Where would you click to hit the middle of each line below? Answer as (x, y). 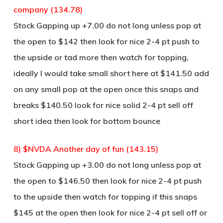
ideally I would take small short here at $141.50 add (111, 73)
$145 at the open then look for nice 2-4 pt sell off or (110, 213)
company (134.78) (48, 9)
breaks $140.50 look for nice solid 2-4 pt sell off (103, 105)
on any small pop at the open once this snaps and (106, 89)
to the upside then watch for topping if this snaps (105, 197)
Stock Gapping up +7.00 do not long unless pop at (107, 25)
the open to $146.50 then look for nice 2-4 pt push (107, 181)
